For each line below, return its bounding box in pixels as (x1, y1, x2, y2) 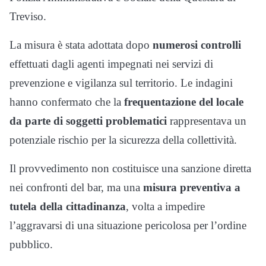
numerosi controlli (153, 39, 241, 52)
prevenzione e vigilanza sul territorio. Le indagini (9, 77, 233, 90)
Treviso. (9, 10, 46, 23)
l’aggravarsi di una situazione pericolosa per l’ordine (9, 219, 246, 232)
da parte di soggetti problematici (9, 115, 167, 128)
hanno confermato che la (9, 96, 124, 109)
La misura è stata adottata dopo (9, 39, 153, 52)
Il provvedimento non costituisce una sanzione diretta (9, 162, 251, 175)
